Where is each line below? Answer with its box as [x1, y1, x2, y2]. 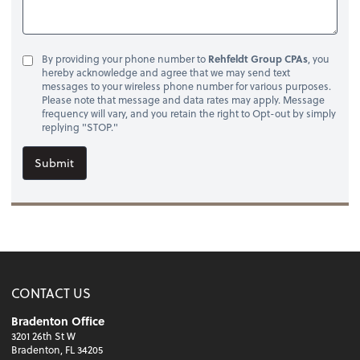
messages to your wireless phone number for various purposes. [41, 79, 331, 94]
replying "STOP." [41, 120, 118, 135]
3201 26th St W [11, 329, 76, 344]
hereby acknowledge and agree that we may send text [41, 65, 290, 80]
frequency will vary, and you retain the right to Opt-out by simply [41, 106, 336, 121]
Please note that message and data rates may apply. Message [41, 92, 325, 108]
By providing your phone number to [41, 51, 208, 67]
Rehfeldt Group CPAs [207, 51, 308, 67]
